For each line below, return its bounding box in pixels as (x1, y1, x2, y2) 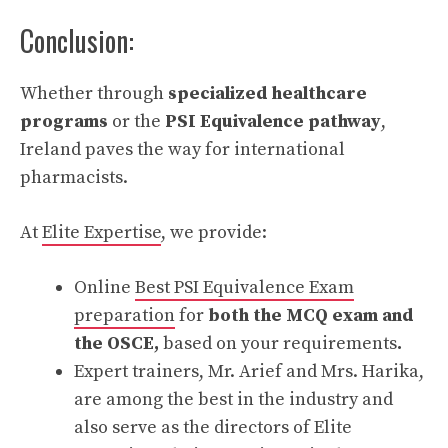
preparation (74, 304, 175, 328)
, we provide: (161, 221, 267, 245)
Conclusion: (20, 20, 134, 62)
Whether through (20, 82, 168, 106)
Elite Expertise (42, 221, 161, 245)
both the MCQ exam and (204, 304, 414, 328)
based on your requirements (163, 332, 397, 356)
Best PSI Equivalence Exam (135, 276, 354, 300)
